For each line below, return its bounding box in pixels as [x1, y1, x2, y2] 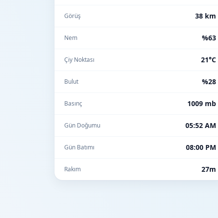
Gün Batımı [64, 143, 94, 151]
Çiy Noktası [64, 55, 94, 64]
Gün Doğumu [64, 121, 100, 129]
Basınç [64, 99, 82, 108]
